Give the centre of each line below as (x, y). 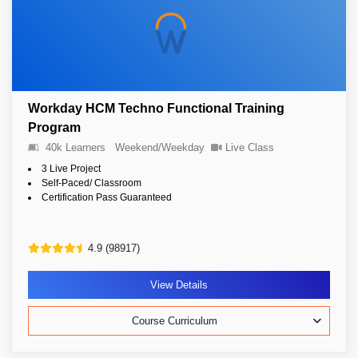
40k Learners (76, 147)
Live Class (250, 147)
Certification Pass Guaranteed (107, 197)
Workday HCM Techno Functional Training (156, 108)
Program (54, 127)
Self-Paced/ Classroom (91, 183)
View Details (179, 285)
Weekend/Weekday (160, 147)
